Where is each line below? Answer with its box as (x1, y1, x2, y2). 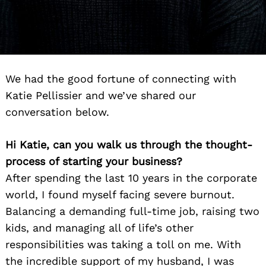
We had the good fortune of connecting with (5, 72, 236, 85)
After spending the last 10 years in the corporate (5, 172, 257, 185)
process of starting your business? (5, 155, 182, 168)
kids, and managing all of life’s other (5, 221, 194, 235)
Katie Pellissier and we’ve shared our (5, 89, 196, 102)
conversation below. (5, 106, 109, 119)
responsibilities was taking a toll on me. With (5, 238, 241, 251)
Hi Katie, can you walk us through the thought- (5, 138, 252, 151)
